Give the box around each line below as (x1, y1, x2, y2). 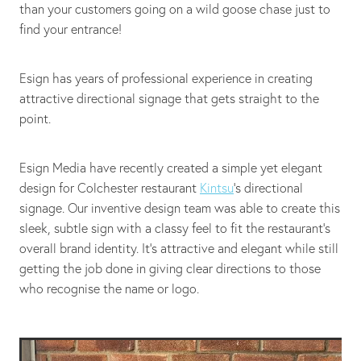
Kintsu (200, 180, 234, 197)
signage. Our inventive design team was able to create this (19, 200, 340, 217)
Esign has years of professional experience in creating (19, 70, 313, 87)
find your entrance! (19, 21, 122, 38)
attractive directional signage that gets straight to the (19, 90, 319, 107)
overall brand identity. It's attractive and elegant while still (19, 240, 338, 257)
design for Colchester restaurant (19, 180, 200, 197)
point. (19, 110, 54, 127)
